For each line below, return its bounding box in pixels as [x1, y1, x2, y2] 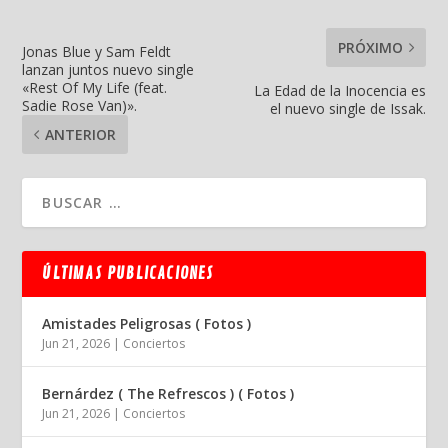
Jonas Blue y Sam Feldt [22, 41, 172, 61]
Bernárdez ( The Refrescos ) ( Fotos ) [42, 383, 295, 403]
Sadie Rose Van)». [22, 95, 138, 115]
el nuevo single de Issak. [269, 98, 426, 118]
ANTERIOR [45, 124, 117, 144]
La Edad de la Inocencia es [253, 80, 426, 100]
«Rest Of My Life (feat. [22, 77, 168, 97]
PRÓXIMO [337, 37, 403, 57]
